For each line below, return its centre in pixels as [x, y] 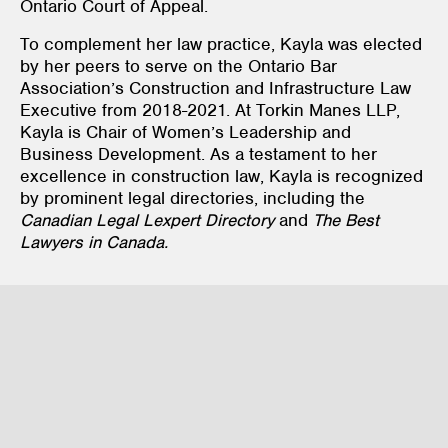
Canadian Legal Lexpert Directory [149, 219]
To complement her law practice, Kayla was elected [221, 43]
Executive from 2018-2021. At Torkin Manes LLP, [210, 109]
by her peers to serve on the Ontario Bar [178, 65]
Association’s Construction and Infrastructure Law [215, 87]
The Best [343, 219]
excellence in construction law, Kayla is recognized [221, 175]
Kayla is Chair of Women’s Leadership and [185, 131]
